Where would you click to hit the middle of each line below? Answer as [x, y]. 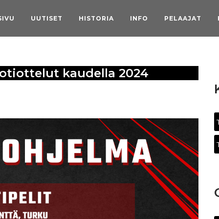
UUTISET [47, 19]
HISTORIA [96, 19]
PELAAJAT [183, 19]
